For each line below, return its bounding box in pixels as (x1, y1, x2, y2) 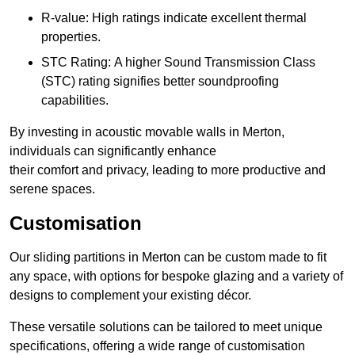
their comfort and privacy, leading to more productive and (10, 163, 326, 177)
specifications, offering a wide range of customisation (10, 339, 305, 353)
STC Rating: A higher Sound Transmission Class (41, 55, 315, 70)
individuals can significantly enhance (10, 144, 216, 158)
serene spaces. (10, 182, 95, 197)
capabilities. (41, 94, 109, 108)
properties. (41, 30, 101, 44)
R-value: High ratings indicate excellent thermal (41, 11, 307, 25)
